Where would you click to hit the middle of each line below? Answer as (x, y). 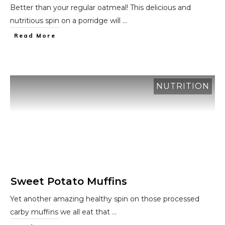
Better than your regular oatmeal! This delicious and (100, 8)
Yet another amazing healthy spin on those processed (105, 199)
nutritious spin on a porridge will (66, 21)
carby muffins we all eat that (61, 212)
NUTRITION (183, 86)
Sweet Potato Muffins (69, 181)
